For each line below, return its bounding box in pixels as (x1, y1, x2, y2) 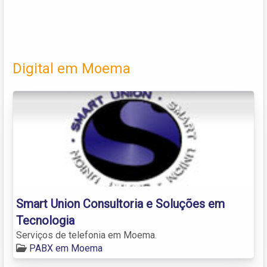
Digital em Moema (13, 60, 131, 77)
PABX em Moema (29, 242, 103, 254)
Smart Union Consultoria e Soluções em (16, 196, 225, 211)
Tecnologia (16, 213, 74, 228)
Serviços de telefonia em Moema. (16, 229, 157, 241)
